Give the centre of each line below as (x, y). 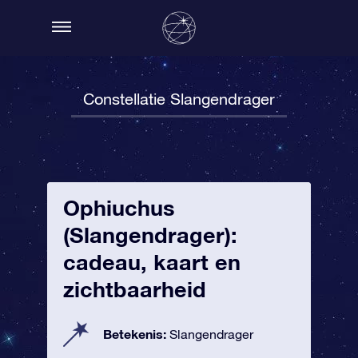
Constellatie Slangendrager (179, 99)
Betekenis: (136, 334)
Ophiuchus (119, 208)
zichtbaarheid (135, 289)
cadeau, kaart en (152, 262)
